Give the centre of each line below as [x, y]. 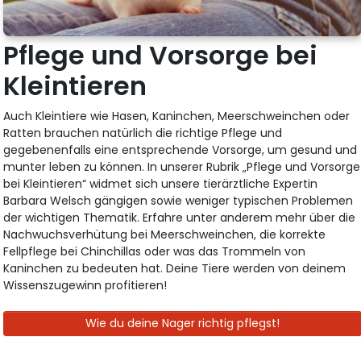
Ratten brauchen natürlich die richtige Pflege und [143, 133]
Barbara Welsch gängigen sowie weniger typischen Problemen [178, 200]
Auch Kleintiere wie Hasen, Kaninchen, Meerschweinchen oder [177, 116]
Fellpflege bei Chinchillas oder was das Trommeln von [155, 251]
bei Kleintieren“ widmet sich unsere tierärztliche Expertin [161, 183]
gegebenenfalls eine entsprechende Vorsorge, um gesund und [180, 149]
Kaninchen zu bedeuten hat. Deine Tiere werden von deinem [175, 268]
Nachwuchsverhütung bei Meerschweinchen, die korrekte [165, 234]
